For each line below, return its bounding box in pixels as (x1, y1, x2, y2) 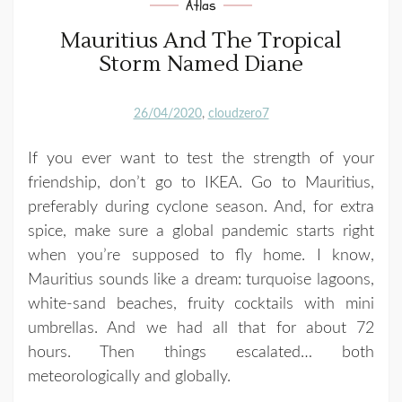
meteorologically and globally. (28, 368, 231, 385)
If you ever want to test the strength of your (28, 150, 374, 167)
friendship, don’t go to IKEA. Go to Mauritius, (28, 174, 374, 191)
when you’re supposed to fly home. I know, (28, 247, 374, 264)
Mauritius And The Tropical (60, 26, 342, 55)
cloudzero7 (207, 106, 269, 120)
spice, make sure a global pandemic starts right (28, 223, 374, 240)
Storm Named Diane (99, 49, 303, 78)
